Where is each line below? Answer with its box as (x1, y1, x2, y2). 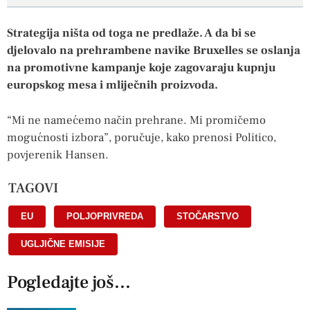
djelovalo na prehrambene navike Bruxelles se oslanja (7, 43, 300, 59)
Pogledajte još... (7, 271, 131, 295)
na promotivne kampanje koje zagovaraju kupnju (7, 60, 275, 76)
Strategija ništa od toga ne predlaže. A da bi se (7, 26, 256, 42)
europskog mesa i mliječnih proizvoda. (7, 77, 218, 93)
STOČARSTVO (176, 211, 239, 222)
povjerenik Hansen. (7, 147, 109, 163)
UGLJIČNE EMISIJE (21, 239, 105, 250)
